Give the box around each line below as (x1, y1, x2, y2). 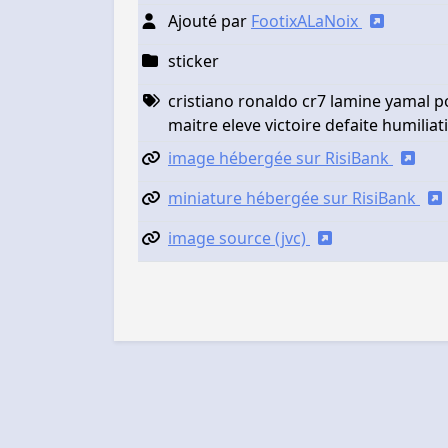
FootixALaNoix (251, 9, 362, 32)
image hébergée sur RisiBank (168, 146, 393, 169)
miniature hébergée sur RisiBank (168, 186, 420, 209)
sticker (168, 49, 219, 72)
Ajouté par (168, 9, 251, 32)
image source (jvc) (168, 226, 310, 249)
